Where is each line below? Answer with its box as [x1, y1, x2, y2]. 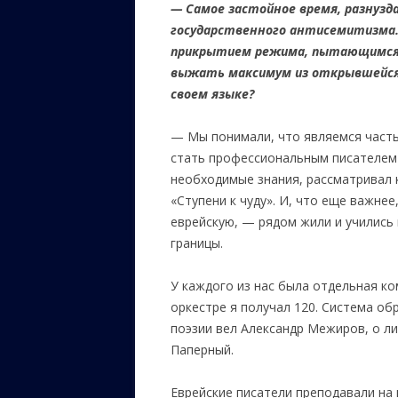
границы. [171, 235, 223, 251]
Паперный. [171, 341, 234, 358]
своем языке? [171, 85, 261, 102]
